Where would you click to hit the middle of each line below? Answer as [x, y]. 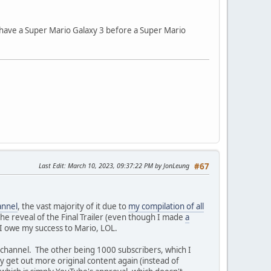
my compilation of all [166, 206]
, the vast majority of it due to [73, 206]
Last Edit [51, 165]
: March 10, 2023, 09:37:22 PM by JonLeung [127, 165]
